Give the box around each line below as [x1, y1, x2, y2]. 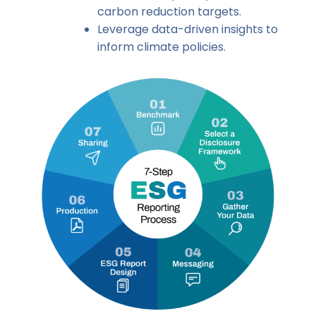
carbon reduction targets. [97, 4, 241, 20]
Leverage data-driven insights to [97, 21, 278, 37]
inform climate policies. [97, 39, 226, 55]
